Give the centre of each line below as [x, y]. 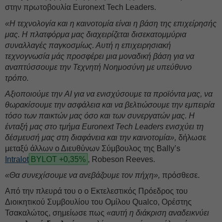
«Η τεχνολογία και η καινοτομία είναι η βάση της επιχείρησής [111, 24]
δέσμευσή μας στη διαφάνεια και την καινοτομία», [91, 138]
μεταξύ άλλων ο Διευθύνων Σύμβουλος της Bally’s [93, 148]
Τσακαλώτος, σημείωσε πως [56, 213]
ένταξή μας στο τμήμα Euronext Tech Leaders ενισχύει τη [104, 127]
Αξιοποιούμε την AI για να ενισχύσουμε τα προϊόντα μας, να [109, 94]
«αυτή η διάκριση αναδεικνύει [158, 213]
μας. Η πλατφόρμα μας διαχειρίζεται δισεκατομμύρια [96, 34]
